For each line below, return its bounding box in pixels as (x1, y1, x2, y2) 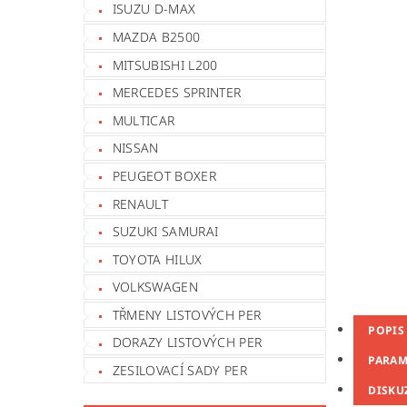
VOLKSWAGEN (112, 278, 198, 296)
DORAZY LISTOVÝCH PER (112, 333, 263, 352)
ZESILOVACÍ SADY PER (112, 362, 247, 380)
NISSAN (112, 139, 159, 157)
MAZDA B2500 (112, 27, 201, 45)
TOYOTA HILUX (112, 250, 203, 268)
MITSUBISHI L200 (112, 55, 218, 74)
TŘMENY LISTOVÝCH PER (112, 305, 262, 323)
